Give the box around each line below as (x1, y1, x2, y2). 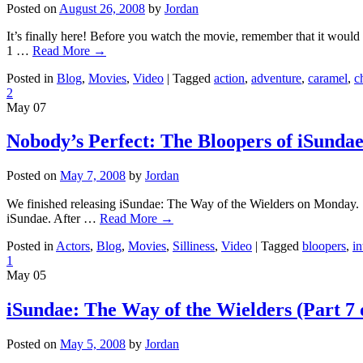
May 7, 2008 (60, 169, 126, 183)
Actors (56, 239, 90, 254)
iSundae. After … (6, 211, 100, 226)
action (214, 70, 245, 85)
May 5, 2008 (60, 337, 126, 352)
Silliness (173, 239, 215, 254)
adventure (251, 70, 301, 85)
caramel (308, 70, 348, 85)
